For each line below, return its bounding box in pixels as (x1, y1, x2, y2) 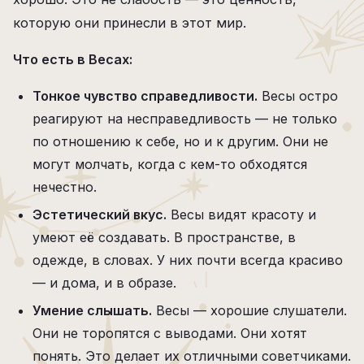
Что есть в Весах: (13, 51, 132, 67)
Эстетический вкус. (32, 206, 167, 223)
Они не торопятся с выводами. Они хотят (32, 325, 307, 341)
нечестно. (32, 179, 97, 195)
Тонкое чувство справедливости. (32, 88, 258, 104)
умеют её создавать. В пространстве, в (32, 229, 296, 245)
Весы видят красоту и (167, 206, 316, 223)
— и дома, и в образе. (32, 275, 176, 291)
